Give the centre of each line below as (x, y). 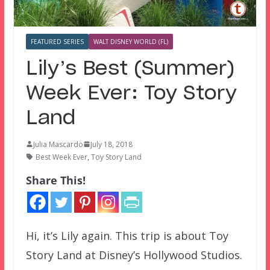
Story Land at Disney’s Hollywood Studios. (134, 255)
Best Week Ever (61, 157)
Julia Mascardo (58, 144)
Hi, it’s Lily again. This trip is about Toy (127, 235)
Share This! (55, 180)
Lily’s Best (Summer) (130, 68)
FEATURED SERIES (57, 41)
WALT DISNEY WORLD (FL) (130, 41)
